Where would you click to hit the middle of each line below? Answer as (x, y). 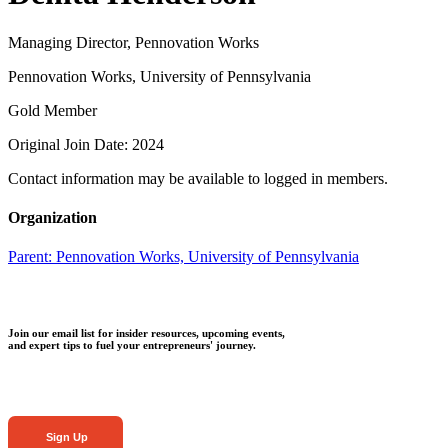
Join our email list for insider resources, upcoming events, (146, 333)
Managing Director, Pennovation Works (133, 42)
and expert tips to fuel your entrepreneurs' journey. (132, 345)
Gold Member (52, 110)
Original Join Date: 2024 (86, 144)
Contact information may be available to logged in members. (198, 178)
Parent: (32, 257)
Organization (52, 218)
